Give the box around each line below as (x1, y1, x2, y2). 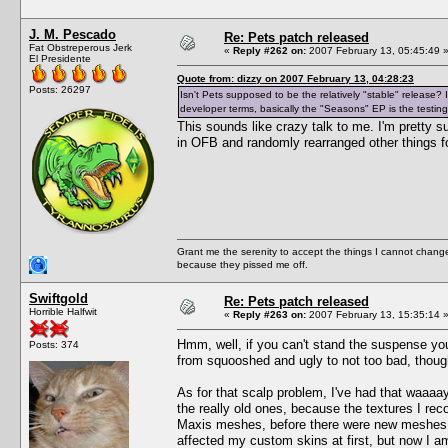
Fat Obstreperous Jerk (29, 41, 132, 53)
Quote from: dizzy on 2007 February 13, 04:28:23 (177, 72, 414, 84)
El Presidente (29, 52, 91, 64)
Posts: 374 (29, 338, 79, 350)
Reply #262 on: (233, 44, 306, 56)
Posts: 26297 (29, 83, 91, 95)
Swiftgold (29, 290, 88, 306)
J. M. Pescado (29, 26, 116, 42)
